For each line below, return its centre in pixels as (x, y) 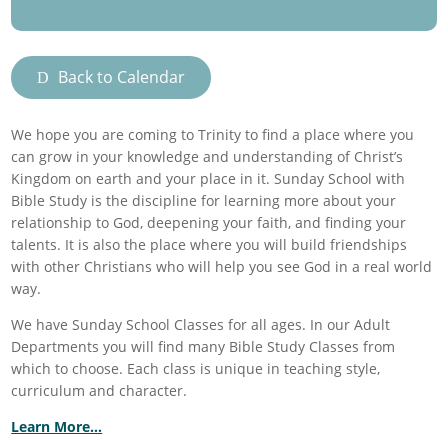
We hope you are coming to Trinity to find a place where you (213, 134)
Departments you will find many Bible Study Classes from (203, 346)
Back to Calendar (122, 76)
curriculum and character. (99, 390)
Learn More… (57, 426)
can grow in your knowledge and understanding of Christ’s (207, 156)
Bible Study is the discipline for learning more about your (204, 200)
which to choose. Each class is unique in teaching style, (196, 368)
